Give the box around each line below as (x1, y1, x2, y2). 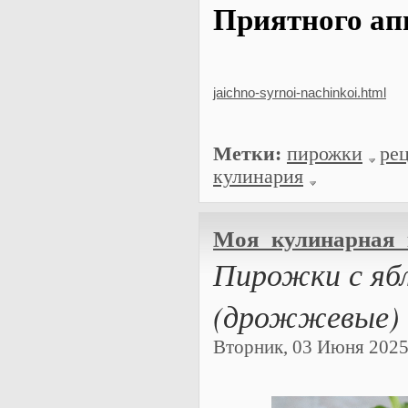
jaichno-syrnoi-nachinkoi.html (213, 85, 386, 101)
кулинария (213, 166, 303, 189)
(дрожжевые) (213, 294, 399, 337)
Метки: (213, 143, 281, 166)
